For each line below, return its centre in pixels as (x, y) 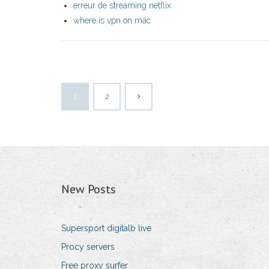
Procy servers (88, 247)
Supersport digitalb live (106, 228)
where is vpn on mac (112, 21)
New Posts (89, 189)
